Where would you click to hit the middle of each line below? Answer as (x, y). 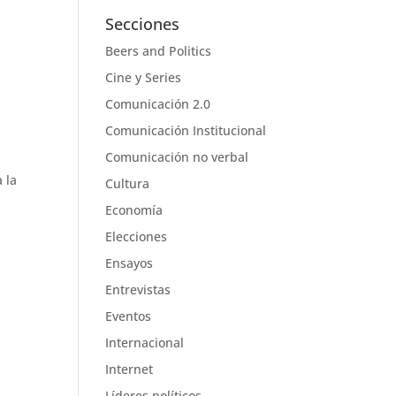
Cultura (128, 183)
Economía (134, 210)
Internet (129, 369)
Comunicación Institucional (186, 130)
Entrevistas (138, 289)
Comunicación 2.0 (158, 104)
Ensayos (129, 263)
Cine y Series (144, 77)
